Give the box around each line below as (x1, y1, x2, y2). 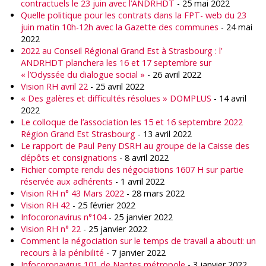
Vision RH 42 (21, 199, 70, 211)
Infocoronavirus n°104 (21, 211, 106, 223)
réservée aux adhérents (21, 176, 113, 187)
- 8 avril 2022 (117, 152, 169, 163)
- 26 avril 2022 (145, 69, 201, 80)
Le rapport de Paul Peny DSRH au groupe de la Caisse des (21, 140, 249, 151)
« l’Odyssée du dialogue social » (21, 69, 145, 80)
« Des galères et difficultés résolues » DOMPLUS (21, 93, 211, 104)
